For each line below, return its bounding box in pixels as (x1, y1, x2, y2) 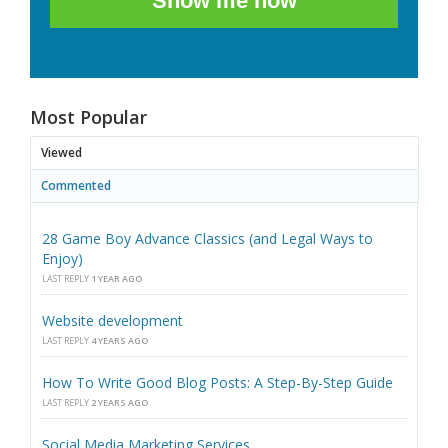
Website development (42, 311, 183, 331)
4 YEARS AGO (91, 334, 148, 348)
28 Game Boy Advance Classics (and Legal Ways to (42, 229, 373, 249)
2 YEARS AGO (91, 396, 148, 410)
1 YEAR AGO (91, 272, 142, 286)
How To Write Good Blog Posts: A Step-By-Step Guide (42, 373, 393, 393)
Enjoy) (42, 249, 83, 269)
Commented (41, 177, 111, 195)
